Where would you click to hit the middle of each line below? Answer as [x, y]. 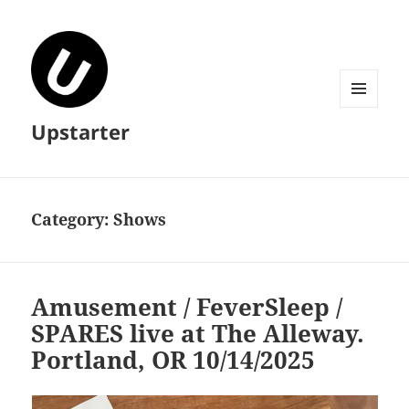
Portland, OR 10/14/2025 [173, 360]
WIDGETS [366, 145]
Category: [73, 220]
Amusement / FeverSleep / [187, 307]
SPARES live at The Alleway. [198, 334]
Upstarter [81, 132]
